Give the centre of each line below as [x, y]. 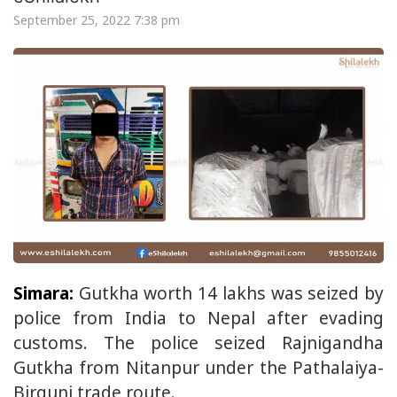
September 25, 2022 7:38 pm [97, 20]
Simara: [43, 293]
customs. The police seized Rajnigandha [198, 343]
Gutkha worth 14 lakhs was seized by [229, 293]
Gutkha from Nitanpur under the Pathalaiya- [198, 368]
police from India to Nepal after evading [198, 318]
